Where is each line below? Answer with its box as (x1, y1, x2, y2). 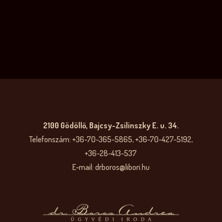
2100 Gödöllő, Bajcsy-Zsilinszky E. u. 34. (43, 120, 179, 131)
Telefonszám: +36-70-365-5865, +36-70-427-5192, (29, 134, 193, 145)
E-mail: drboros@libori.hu (72, 162, 150, 172)
